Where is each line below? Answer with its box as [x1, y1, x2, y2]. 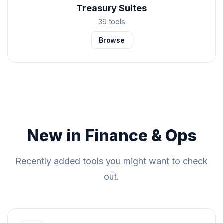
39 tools [98, 17, 125, 26]
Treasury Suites [76, 2, 147, 13]
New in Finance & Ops [26, 125, 197, 145]
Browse [98, 35, 125, 44]
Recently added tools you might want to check [15, 155, 208, 166]
